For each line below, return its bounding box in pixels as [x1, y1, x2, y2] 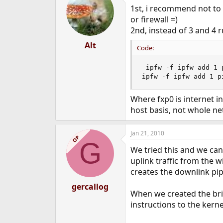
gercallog [72, 181, 109, 192]
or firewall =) [130, 14, 178, 25]
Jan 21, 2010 [130, 129, 164, 137]
